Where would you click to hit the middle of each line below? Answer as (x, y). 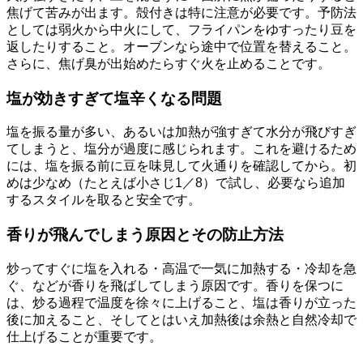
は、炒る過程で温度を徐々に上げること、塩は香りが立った (181, 302)
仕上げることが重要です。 (84, 336)
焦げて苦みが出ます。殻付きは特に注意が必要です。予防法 (181, 12)
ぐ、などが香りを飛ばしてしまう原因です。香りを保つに (175, 285)
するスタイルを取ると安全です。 (104, 200)
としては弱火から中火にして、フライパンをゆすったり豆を (181, 29)
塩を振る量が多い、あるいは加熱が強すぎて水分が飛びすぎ (181, 132)
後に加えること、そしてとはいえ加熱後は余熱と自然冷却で (181, 319)
